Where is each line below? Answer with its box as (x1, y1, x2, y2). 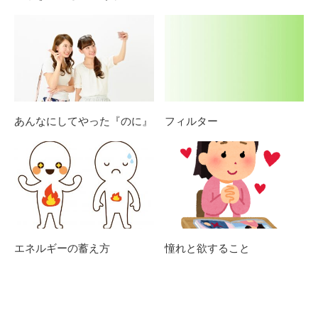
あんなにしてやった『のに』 (14, 116, 153, 128)
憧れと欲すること (164, 243, 250, 255)
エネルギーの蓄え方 (14, 243, 110, 255)
